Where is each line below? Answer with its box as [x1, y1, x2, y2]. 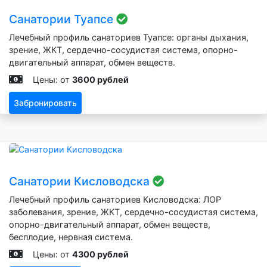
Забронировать [14, 97, 77, 108]
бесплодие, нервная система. [9, 232, 133, 243]
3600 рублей [72, 74, 129, 85]
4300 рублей [72, 249, 129, 260]
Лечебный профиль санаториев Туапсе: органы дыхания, [9, 32, 249, 42]
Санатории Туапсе [9, 11, 116, 26]
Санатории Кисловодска [9, 174, 153, 189]
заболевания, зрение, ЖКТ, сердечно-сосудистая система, [9, 207, 258, 218]
